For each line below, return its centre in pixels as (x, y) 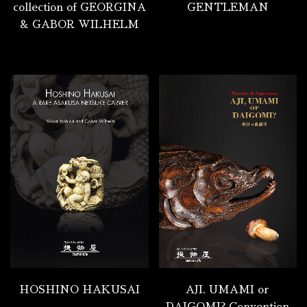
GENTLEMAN (228, 8)
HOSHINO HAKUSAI (79, 290)
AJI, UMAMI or (228, 290)
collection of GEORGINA (79, 8)
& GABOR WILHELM (79, 25)
